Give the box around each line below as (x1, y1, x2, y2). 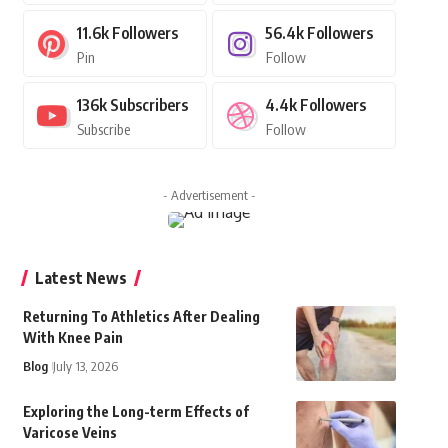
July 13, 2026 (52, 358, 118, 375)
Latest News (34, 268, 127, 289)
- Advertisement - (162, 187, 256, 204)
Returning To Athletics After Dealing (22, 308, 260, 326)
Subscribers (109, 95, 188, 116)
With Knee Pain (22, 329, 123, 347)
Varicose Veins (22, 424, 117, 442)
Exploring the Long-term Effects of (22, 403, 249, 421)
